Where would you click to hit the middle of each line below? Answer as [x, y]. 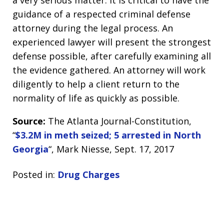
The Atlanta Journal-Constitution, [120, 121]
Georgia [30, 149]
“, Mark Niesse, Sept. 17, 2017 [111, 149]
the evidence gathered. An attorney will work [109, 70]
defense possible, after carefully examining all [112, 56]
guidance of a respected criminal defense [101, 14]
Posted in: [34, 174]
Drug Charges [88, 174]
